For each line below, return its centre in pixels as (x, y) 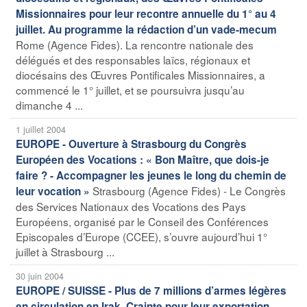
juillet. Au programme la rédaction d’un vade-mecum (146, 29)
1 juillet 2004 (41, 129)
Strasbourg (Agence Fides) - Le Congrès (189, 190)
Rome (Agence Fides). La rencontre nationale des (135, 44)
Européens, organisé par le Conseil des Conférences (142, 221)
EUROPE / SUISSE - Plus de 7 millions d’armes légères (151, 290)
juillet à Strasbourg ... (65, 251)
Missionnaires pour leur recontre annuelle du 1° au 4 (146, 13)
